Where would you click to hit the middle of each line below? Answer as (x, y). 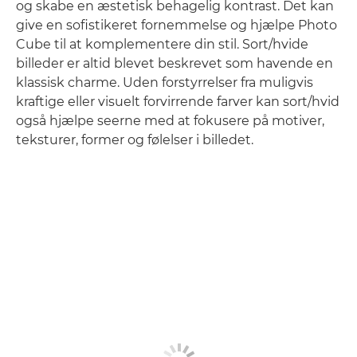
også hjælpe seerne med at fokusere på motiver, (170, 121)
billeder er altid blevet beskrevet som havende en (175, 63)
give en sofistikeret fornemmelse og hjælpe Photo (177, 25)
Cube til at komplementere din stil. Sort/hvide (162, 44)
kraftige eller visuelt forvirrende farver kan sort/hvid (178, 102)
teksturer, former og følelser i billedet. (135, 140)
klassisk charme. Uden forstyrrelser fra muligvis (165, 82)
